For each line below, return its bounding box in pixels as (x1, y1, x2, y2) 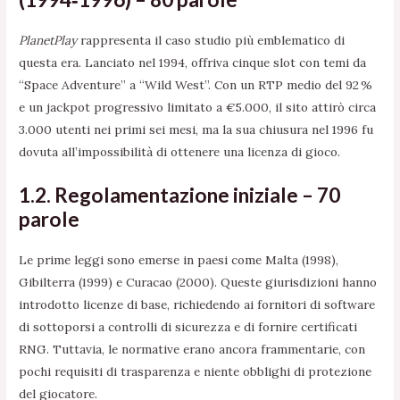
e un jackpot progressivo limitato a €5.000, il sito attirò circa (19, 99, 377, 116)
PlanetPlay (19, 32, 78, 49)
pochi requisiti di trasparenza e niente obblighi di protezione (19, 363, 372, 380)
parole (19, 206, 80, 232)
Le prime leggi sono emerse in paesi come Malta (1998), (19, 252, 339, 269)
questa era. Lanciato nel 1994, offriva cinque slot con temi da (19, 54, 367, 71)
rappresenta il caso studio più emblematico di (77, 32, 346, 49)
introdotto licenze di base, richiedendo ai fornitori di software (19, 296, 376, 313)
